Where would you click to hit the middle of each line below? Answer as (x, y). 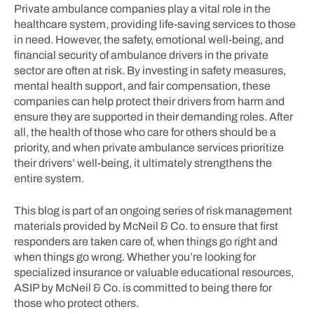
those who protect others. (76, 303)
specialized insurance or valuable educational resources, (154, 272)
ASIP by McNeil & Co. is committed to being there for (143, 288)
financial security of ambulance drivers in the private (141, 55)
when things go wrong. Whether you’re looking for (135, 257)
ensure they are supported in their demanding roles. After (153, 117)
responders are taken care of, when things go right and (146, 241)
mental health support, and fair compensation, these (142, 86)
